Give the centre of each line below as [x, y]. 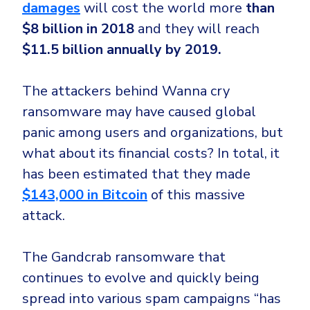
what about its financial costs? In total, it [151, 154]
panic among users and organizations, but [153, 133]
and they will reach [197, 29]
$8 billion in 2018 [78, 29]
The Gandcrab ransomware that [124, 257]
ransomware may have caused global [139, 112]
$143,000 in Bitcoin [85, 195]
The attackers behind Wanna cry [126, 91]
